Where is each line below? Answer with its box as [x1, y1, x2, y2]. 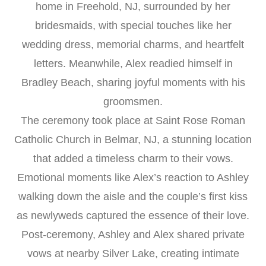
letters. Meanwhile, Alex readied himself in [33, 58, 233, 70]
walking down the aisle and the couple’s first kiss [18, 191, 248, 203]
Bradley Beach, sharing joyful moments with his [21, 77, 245, 89]
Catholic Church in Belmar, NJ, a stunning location [14, 134, 252, 146]
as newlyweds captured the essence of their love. [17, 210, 249, 222]
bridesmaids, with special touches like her [34, 20, 232, 32]
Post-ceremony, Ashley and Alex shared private [21, 229, 245, 241]
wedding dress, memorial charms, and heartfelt [22, 39, 244, 51]
